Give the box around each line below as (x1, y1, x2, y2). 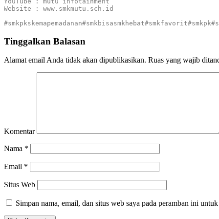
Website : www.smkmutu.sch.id (4, 5, 113, 12)
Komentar (4, 127, 35, 136)
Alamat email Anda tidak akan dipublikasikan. (4, 56, 146, 65)
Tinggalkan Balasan (4, 36, 86, 46)
